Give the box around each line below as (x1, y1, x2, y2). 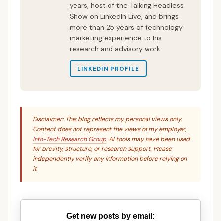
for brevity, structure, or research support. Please (33, 145, 172, 153)
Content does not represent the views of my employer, (33, 125, 186, 134)
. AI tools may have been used (106, 135, 190, 144)
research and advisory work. (70, 44, 162, 54)
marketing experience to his (70, 34, 162, 43)
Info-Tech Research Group (33, 135, 106, 144)
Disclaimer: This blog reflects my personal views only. (33, 115, 182, 124)
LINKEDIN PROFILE (77, 65, 139, 73)
